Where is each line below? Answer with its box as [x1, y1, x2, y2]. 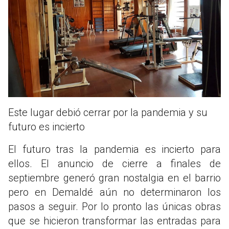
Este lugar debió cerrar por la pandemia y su [8, 106, 208, 119]
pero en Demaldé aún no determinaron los [8, 186, 221, 198]
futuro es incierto [8, 120, 85, 133]
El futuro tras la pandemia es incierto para [8, 143, 221, 155]
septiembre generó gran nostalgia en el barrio [8, 171, 221, 184]
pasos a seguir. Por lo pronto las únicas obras [8, 200, 221, 213]
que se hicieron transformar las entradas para [8, 214, 221, 227]
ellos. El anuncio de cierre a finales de [8, 157, 221, 170]
